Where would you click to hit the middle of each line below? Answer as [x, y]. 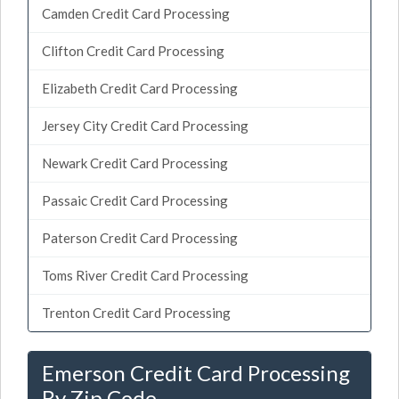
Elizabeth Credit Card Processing [140, 88]
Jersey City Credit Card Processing [145, 125]
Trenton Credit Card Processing [136, 312]
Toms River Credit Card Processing [145, 275]
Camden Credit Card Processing [136, 13]
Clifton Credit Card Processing [133, 50]
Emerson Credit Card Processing [196, 372]
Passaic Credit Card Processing [135, 200]
